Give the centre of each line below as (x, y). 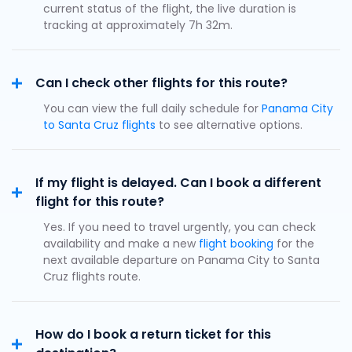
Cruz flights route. (92, 277)
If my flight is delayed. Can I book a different (178, 183)
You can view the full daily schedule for (152, 108)
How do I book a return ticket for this (153, 334)
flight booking (238, 244)
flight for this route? (100, 202)
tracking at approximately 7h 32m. (138, 25)
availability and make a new (121, 244)
